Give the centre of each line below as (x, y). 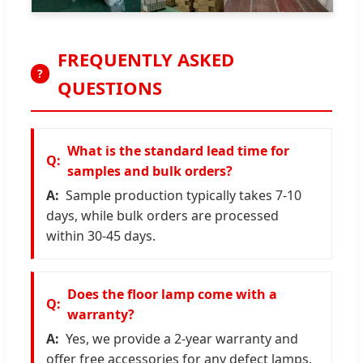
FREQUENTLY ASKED (146, 59)
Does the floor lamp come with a (172, 294)
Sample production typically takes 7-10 (184, 195)
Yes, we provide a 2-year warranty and (182, 338)
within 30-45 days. (101, 235)
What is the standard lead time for (178, 150)
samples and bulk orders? (150, 171)
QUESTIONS (110, 87)
